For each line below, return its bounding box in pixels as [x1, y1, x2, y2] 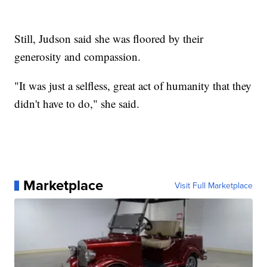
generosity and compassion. [14, 49, 141, 64]
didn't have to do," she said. [14, 96, 140, 111]
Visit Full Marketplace [174, 179, 253, 192]
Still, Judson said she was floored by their [14, 31, 204, 46]
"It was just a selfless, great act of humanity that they [14, 78, 252, 94]
